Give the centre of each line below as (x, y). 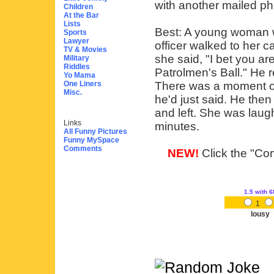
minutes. (177, 126)
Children (78, 7)
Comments (83, 149)
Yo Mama (80, 75)
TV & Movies (85, 50)
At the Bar (81, 15)
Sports (75, 32)
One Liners (83, 84)
